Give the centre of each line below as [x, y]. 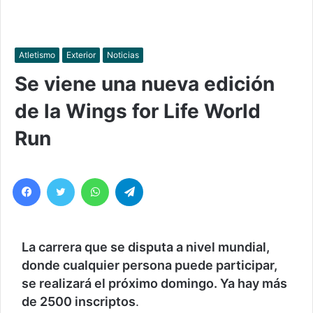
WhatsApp [139, 177]
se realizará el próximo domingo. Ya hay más [154, 284]
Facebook [69, 177]
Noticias [123, 55]
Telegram [170, 177]
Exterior [81, 55]
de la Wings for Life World [138, 111]
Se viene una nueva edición [145, 84]
